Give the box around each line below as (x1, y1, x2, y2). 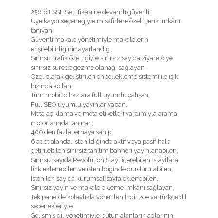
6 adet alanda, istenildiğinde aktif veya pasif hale (31, 137, 170, 145)
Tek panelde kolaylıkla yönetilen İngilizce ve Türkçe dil (31, 193, 187, 200)
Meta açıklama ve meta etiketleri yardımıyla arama (31, 109, 177, 117)
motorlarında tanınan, (31, 119, 93, 127)
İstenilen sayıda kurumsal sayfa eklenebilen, (31, 174, 158, 182)
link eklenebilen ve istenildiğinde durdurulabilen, (31, 165, 173, 173)
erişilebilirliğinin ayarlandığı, (31, 45, 112, 53)
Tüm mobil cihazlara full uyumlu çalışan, (31, 91, 150, 99)
